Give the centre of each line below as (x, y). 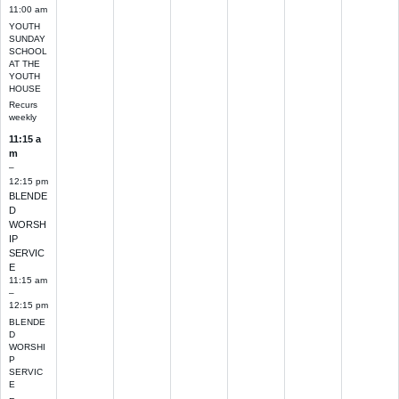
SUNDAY (27, 38)
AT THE (24, 63)
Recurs (23, 105)
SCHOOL (28, 51)
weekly (22, 118)
